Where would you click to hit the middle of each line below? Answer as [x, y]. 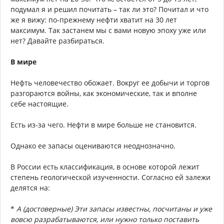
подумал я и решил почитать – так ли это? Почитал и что [109, 9]
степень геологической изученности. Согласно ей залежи [110, 177]
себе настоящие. [39, 104]
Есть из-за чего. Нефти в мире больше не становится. [103, 125]
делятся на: [30, 188]
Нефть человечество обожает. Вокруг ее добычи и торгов [110, 83]
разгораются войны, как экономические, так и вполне [104, 93]
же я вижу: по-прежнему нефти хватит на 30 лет [94, 20]
